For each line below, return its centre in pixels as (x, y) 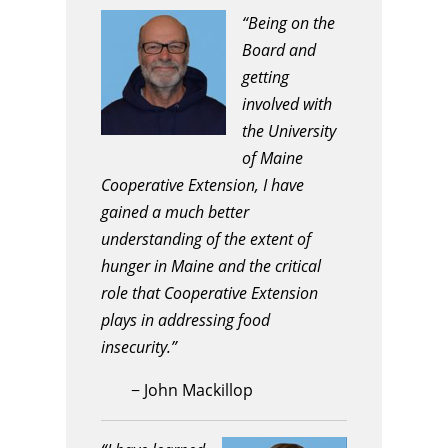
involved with (287, 104)
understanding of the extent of (206, 239)
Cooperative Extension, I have (202, 185)
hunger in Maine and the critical (211, 266)
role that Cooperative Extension (209, 293)
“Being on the (288, 23)
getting (265, 77)
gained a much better (175, 212)
